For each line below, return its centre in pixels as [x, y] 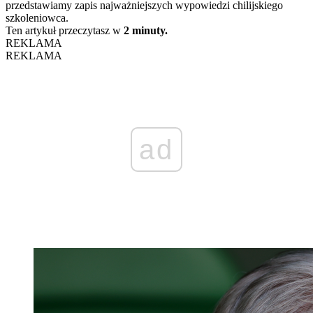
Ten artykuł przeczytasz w [65, 30]
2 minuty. [146, 30]
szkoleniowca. [37, 17]
